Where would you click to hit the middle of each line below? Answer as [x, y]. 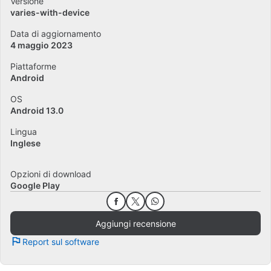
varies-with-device [50, 12]
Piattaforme [33, 66]
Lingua [24, 132]
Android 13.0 [37, 110]
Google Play [35, 185]
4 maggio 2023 [41, 45]
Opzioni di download [51, 174]
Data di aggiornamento [56, 34]
